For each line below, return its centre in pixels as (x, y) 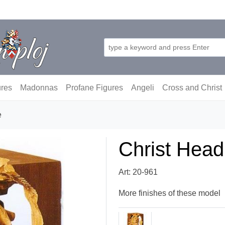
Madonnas (39, 88)
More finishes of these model (170, 193)
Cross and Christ (192, 88)
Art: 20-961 (138, 172)
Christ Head (171, 149)
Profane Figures (94, 88)
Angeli (143, 88)
